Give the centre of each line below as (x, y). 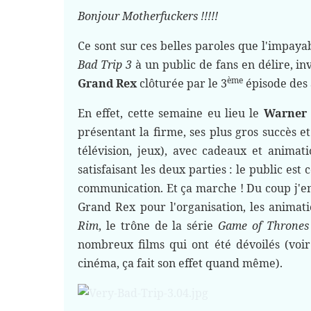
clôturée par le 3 (182, 83)
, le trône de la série (158, 226)
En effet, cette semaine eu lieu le (171, 113)
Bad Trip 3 (105, 65)
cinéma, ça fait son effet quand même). (182, 263)
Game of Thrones (263, 226)
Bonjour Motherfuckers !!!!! (148, 16)
